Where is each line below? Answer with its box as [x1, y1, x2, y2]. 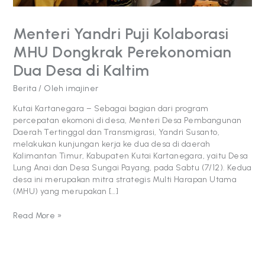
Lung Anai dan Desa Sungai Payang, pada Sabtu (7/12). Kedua [12, 162, 252, 173]
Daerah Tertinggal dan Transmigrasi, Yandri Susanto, [12, 127, 219, 137]
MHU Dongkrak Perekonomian [12, 42, 232, 62]
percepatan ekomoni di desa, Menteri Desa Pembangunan [12, 115, 242, 125]
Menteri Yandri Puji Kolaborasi [12, 24, 229, 43]
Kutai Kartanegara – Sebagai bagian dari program [12, 103, 209, 114]
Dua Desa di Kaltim [12, 60, 150, 80]
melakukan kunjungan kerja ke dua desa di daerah [12, 138, 211, 149]
